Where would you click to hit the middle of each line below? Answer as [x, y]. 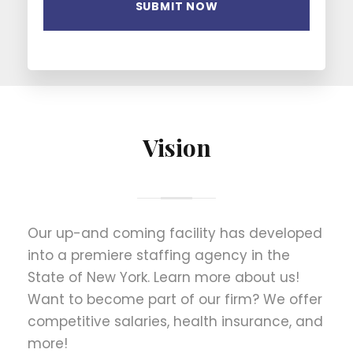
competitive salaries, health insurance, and [175, 321]
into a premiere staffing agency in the [159, 255]
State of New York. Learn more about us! [163, 277]
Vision [176, 147]
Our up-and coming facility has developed [175, 233]
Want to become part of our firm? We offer [175, 299]
